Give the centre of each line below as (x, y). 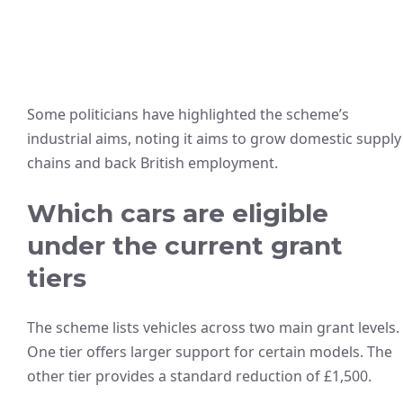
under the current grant (185, 246)
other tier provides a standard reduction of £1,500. (199, 376)
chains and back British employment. (152, 163)
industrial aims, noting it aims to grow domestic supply (214, 139)
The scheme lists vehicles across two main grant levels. (213, 327)
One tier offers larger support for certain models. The (210, 352)
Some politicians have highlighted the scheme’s (188, 114)
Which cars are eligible (178, 213)
